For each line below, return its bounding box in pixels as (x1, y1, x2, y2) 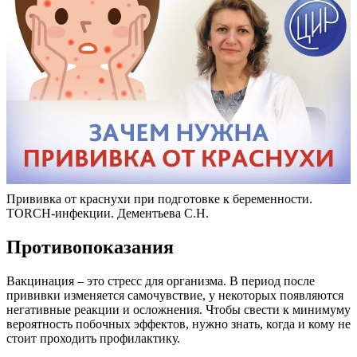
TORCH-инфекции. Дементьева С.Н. (6, 206, 209, 221)
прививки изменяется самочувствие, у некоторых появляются (6, 288, 343, 303)
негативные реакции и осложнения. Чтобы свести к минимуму (6, 303, 351, 317)
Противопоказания (6, 237, 174, 258)
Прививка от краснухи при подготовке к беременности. (6, 192, 312, 206)
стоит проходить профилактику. (6, 331, 180, 346)
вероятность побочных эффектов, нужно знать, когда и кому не (6, 317, 351, 331)
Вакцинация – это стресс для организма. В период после (6, 274, 315, 288)
